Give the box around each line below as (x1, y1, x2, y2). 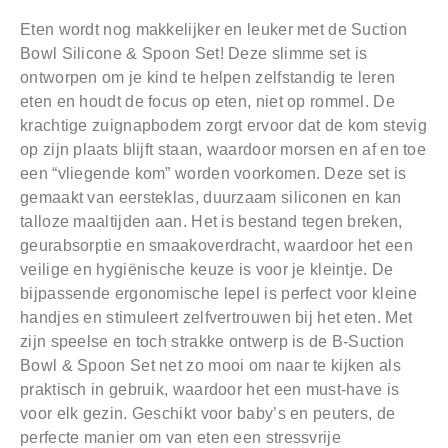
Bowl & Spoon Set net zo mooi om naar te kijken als (20, 357, 401, 375)
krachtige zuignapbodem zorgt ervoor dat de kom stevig (20, 117, 427, 135)
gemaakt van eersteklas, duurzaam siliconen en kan (20, 189, 402, 207)
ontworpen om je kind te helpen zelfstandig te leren (20, 69, 396, 87)
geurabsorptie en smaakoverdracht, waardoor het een (20, 237, 413, 255)
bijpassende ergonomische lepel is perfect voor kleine (20, 285, 417, 303)
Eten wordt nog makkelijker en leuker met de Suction (20, 21, 408, 39)
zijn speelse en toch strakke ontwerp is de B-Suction (20, 333, 405, 351)
